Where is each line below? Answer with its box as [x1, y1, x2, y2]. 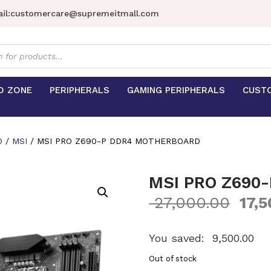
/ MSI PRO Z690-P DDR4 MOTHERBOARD [27, 136, 200, 146]
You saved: [149, 232, 209, 244]
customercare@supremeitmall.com [10, 8, 159, 18]
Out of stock [149, 254, 197, 263]
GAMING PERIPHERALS [127, 85, 225, 96]
